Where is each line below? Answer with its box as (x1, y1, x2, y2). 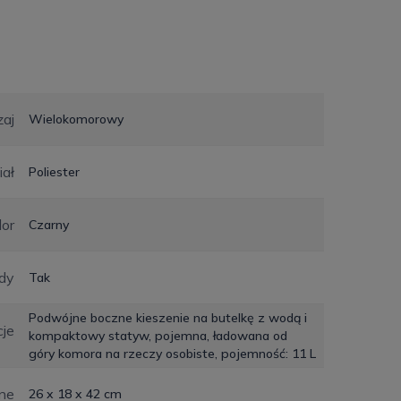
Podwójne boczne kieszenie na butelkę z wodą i (29, 310, 307, 327)
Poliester (29, 164, 80, 181)
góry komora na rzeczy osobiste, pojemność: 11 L (29, 346, 316, 363)
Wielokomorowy (29, 111, 124, 128)
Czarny (29, 217, 69, 234)
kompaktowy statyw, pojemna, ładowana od (29, 328, 287, 345)
